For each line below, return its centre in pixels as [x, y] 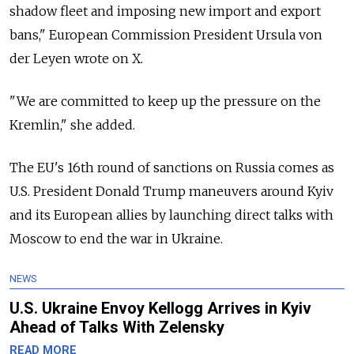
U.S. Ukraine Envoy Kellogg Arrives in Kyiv [160, 309]
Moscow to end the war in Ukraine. [116, 239]
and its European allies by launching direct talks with [171, 215]
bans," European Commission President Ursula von [166, 35]
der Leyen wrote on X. [76, 59]
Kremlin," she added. [72, 125]
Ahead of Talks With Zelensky [117, 328]
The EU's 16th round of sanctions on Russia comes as [172, 168]
